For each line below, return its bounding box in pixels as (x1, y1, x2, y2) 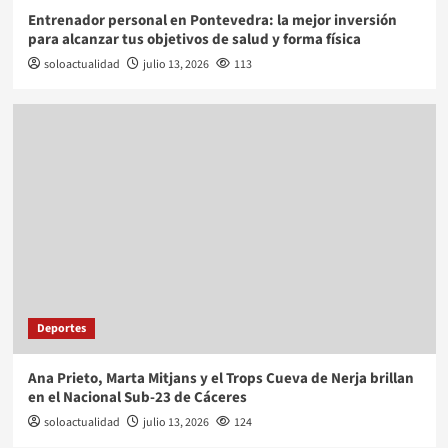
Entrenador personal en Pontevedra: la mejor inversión (27, 9, 397, 31)
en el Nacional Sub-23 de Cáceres (27, 386, 247, 408)
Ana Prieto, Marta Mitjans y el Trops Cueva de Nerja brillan (27, 367, 414, 389)
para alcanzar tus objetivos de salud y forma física (27, 28, 361, 50)
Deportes (36, 319, 86, 337)
